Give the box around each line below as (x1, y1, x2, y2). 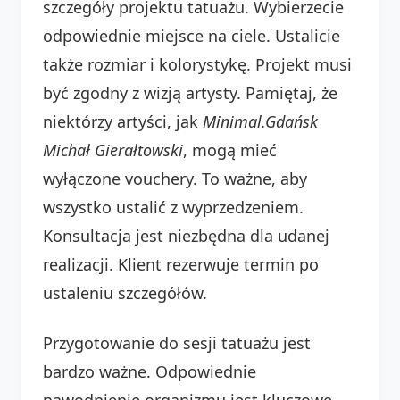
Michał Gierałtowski (43, 138, 183, 161)
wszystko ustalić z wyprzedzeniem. (43, 196, 304, 218)
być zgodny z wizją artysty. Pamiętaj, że (43, 81, 337, 104)
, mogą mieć (183, 138, 277, 161)
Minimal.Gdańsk (203, 110, 318, 132)
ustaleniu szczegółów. (43, 281, 207, 304)
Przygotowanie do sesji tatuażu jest (43, 331, 311, 354)
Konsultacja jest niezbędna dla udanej (43, 224, 329, 246)
